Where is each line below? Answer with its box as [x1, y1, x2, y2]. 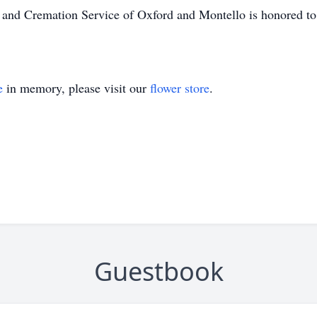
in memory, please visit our [3, 79, 150, 96]
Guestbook [93, 254, 224, 289]
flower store [150, 79, 209, 96]
